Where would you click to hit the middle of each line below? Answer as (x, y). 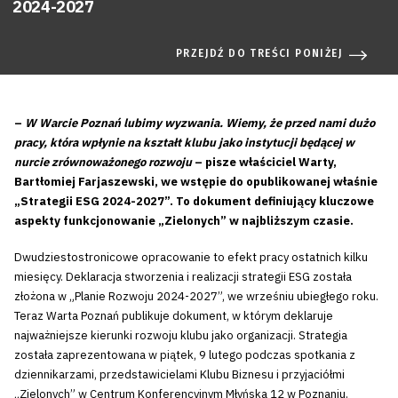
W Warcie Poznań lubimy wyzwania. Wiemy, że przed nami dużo (200, 123)
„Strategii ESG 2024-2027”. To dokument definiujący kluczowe (194, 201)
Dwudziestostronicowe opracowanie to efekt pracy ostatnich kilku (191, 258)
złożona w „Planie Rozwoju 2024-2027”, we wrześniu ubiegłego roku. (196, 297)
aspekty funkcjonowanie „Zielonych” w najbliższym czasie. (184, 220)
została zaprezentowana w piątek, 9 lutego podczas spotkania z (185, 355)
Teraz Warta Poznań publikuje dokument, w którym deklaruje (174, 316)
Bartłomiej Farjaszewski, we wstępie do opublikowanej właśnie (196, 181)
